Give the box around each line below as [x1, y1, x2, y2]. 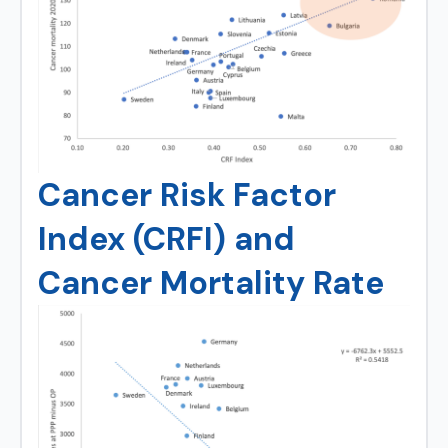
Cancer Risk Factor [38, 173, 336, 216]
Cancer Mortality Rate [38, 261, 384, 304]
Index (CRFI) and [38, 217, 295, 260]
